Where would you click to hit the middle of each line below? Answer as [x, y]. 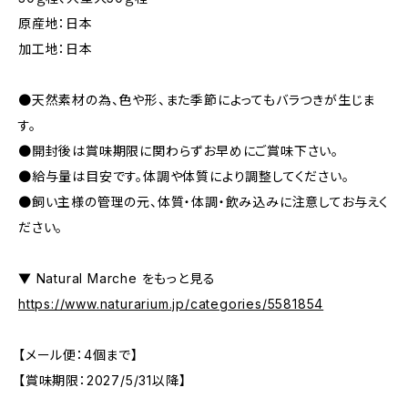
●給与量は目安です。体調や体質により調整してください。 [184, 176]
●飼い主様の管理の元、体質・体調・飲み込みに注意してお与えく [204, 202]
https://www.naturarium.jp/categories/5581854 [171, 304]
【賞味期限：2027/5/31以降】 [102, 380]
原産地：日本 [56, 23]
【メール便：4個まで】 [78, 355]
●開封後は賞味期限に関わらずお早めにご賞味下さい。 [178, 151]
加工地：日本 [56, 49]
